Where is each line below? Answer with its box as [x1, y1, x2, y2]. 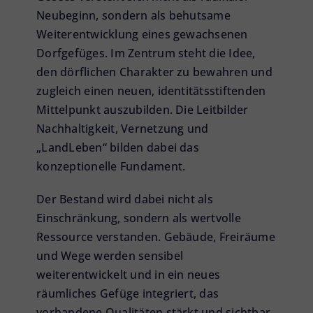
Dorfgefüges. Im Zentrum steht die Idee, [36, 45, 256, 61]
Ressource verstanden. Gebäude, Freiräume [36, 229, 275, 245]
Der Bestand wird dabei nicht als [36, 191, 213, 208]
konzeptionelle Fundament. [36, 159, 186, 175]
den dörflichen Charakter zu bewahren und [36, 64, 272, 80]
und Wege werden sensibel [36, 248, 183, 264]
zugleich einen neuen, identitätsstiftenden [36, 83, 266, 99]
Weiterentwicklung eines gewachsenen [36, 27, 248, 43]
